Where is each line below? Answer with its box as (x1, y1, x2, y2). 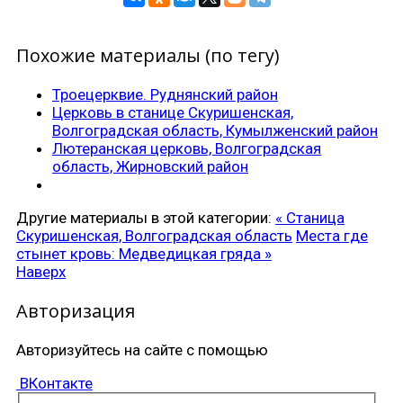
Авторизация (16, 298, 135, 323)
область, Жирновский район (52, 157, 248, 176)
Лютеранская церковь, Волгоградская (52, 139, 321, 158)
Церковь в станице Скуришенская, (52, 103, 293, 122)
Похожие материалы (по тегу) (16, 43, 279, 68)
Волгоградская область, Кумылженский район (52, 121, 378, 140)
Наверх (16, 263, 66, 282)
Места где (296, 227, 368, 246)
